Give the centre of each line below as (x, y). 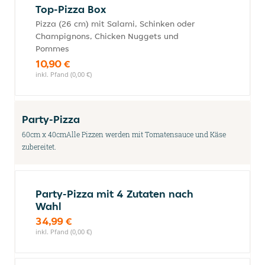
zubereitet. (39, 147)
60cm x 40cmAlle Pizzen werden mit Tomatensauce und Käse (124, 134)
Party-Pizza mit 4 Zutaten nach (114, 194)
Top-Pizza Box (71, 9)
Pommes (52, 49)
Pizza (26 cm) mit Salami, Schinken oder (115, 24)
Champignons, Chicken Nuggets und (107, 36)
